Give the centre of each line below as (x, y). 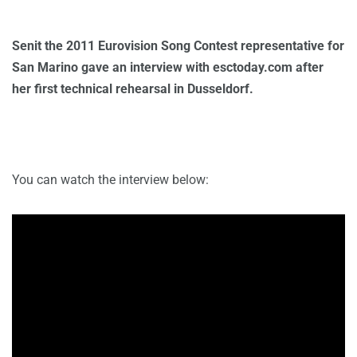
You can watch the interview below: (110, 180)
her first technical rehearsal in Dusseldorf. (133, 89)
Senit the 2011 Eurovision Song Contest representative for (178, 46)
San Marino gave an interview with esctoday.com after (168, 67)
